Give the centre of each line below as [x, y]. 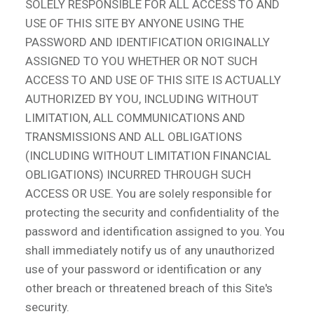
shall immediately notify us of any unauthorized [150, 250]
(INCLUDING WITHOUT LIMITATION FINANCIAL [148, 155]
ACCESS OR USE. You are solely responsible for [149, 193]
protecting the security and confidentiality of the [152, 212]
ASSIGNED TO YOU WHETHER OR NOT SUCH [141, 61]
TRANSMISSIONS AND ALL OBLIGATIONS [134, 136]
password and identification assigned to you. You [155, 231]
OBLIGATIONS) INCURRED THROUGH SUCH [138, 174]
